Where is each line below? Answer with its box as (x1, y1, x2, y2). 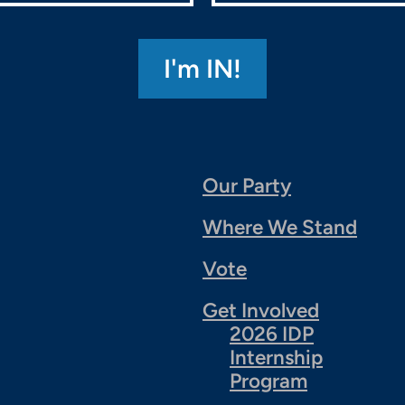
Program (230, 368, 307, 393)
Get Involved (202, 297, 319, 323)
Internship (230, 344, 323, 370)
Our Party (202, 173, 291, 198)
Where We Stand (202, 214, 357, 240)
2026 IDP (230, 321, 314, 346)
